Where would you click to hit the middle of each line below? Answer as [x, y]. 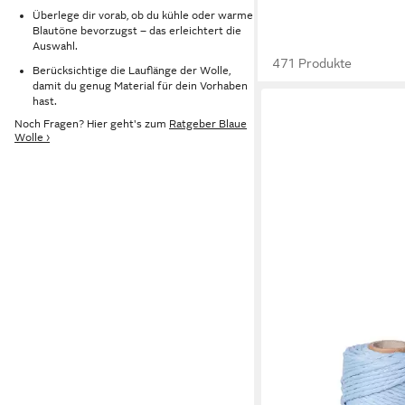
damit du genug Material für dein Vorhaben [140, 85]
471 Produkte [312, 63]
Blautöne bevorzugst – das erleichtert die [137, 30]
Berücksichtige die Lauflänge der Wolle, [132, 70]
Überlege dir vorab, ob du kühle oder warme [143, 15]
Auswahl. [55, 46]
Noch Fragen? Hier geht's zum [92, 124]
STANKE [297, 356]
